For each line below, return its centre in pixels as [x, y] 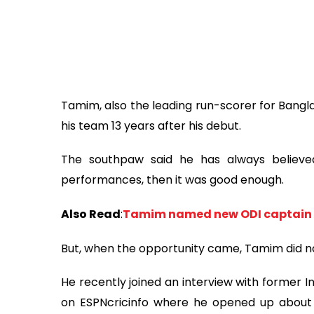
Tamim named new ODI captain [217, 214]
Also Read [91, 214]
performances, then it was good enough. [172, 180]
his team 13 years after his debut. [151, 125]
